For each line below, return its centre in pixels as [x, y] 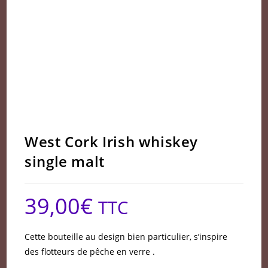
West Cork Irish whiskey [112, 141]
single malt [65, 161]
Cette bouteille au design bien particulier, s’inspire [126, 236]
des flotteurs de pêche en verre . [90, 251]
